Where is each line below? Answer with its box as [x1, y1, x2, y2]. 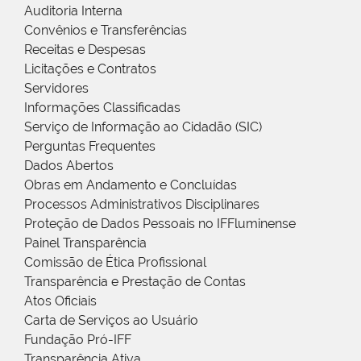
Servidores [24, 81, 89, 97]
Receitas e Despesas [24, 42, 146, 58]
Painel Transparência [24, 235, 147, 251]
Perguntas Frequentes [24, 139, 156, 155]
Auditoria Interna [24, 3, 122, 19]
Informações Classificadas [24, 100, 180, 116]
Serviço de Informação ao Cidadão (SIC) [24, 119, 262, 135]
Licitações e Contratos [24, 61, 156, 77]
